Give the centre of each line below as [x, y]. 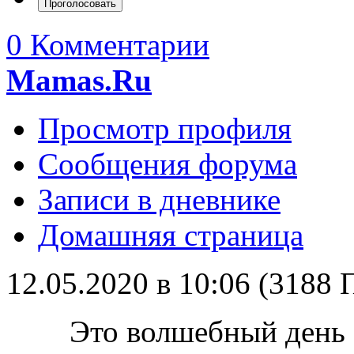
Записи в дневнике [159, 200]
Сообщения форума [168, 164]
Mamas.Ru [79, 81]
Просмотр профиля [165, 129]
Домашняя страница [171, 235]
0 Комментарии [108, 45]
